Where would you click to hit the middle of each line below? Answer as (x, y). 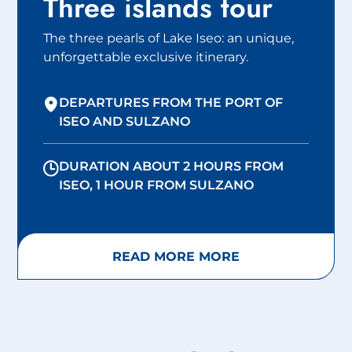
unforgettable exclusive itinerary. (145, 56)
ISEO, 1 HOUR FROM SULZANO (157, 185)
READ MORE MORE (176, 257)
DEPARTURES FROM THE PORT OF (171, 102)
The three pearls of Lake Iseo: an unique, (168, 37)
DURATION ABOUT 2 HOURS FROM (172, 166)
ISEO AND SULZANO (125, 121)
